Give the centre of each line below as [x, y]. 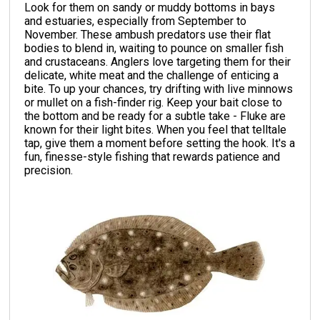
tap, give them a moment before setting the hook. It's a [160, 143]
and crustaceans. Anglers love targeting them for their [158, 61]
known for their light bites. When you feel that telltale [156, 129]
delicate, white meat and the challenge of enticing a [152, 75]
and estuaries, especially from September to [136, 21]
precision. [49, 170]
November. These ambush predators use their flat [148, 34]
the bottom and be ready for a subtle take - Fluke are [155, 116]
